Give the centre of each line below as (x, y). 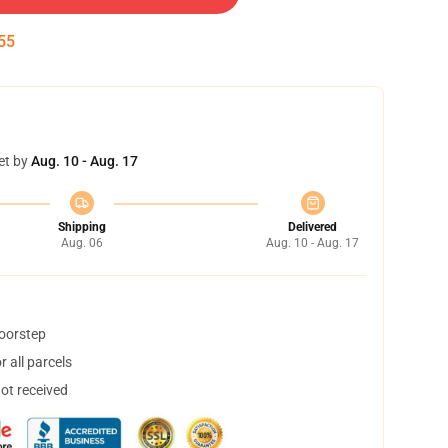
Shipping (81, 227)
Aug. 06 (81, 243)
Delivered (312, 227)
